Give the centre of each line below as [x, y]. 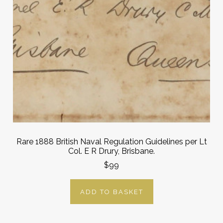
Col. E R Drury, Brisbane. [111, 151]
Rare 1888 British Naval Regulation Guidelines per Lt [111, 141]
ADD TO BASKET [111, 192]
